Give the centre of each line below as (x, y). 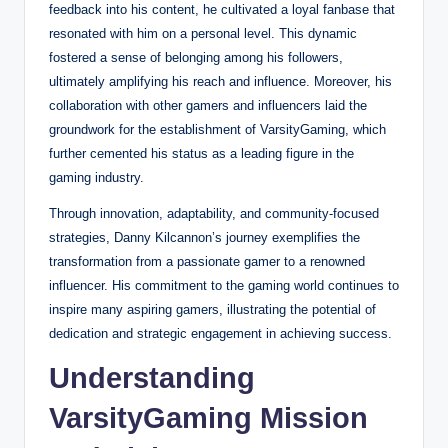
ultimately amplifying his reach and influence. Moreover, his (220, 81)
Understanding (152, 377)
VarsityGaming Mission (208, 417)
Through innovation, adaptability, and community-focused (214, 213)
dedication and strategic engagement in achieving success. (220, 333)
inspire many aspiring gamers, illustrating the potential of (212, 309)
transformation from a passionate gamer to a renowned (207, 261)
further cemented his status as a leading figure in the (201, 153)
